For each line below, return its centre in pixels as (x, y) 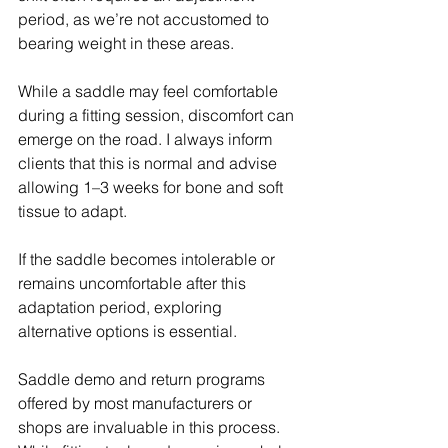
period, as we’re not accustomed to (145, 19)
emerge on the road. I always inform (147, 139)
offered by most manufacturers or (137, 403)
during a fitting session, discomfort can (158, 115)
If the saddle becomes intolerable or (148, 259)
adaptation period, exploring (122, 307)
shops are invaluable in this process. (151, 427)
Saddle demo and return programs (143, 379)
